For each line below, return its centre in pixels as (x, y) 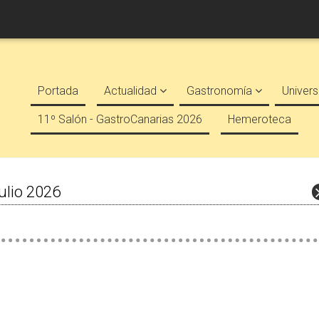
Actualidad (132, 91)
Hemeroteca (260, 119)
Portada (58, 91)
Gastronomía (221, 91)
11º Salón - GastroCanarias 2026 (120, 119)
